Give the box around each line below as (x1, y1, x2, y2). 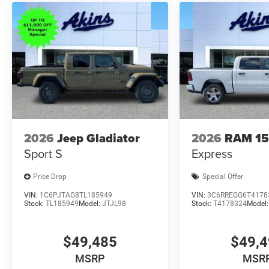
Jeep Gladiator (57, 129, 140, 148)
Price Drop (33, 172, 67, 181)
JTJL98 (102, 199, 126, 208)
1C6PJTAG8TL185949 (40, 190, 112, 199)
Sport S (24, 145, 62, 163)
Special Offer (202, 172, 244, 181)
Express (192, 145, 233, 163)
